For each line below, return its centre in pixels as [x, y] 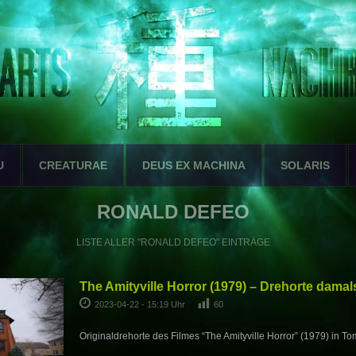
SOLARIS [305, 165]
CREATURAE [73, 165]
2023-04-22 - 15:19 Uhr [141, 304]
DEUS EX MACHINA [194, 165]
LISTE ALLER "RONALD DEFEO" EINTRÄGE [173, 242]
